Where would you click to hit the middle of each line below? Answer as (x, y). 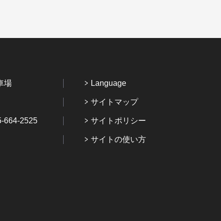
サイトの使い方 (118, 140)
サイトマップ (114, 102)
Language (108, 83)
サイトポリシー (118, 121)
